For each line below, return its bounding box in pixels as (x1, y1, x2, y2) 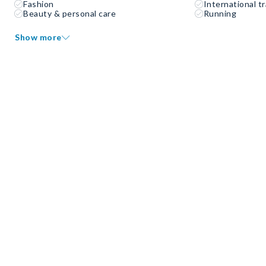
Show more (15, 32, 62, 43)
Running (203, 8, 237, 19)
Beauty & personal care (23, 8, 116, 19)
